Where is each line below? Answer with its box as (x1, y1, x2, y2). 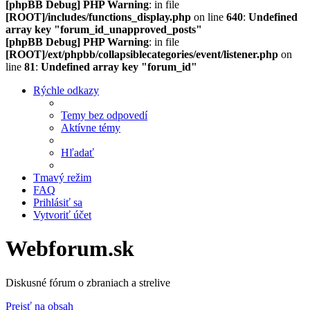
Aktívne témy (61, 122, 120, 134)
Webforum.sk (6, 236, 134, 262)
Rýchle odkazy (33, 84, 99, 96)
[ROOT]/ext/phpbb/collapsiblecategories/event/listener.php (6, 48, 278, 60)
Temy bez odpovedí (61, 109, 147, 121)
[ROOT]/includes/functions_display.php (6, 11, 191, 23)
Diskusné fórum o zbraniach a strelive (6, 276, 170, 289)
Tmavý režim (33, 172, 91, 183)
